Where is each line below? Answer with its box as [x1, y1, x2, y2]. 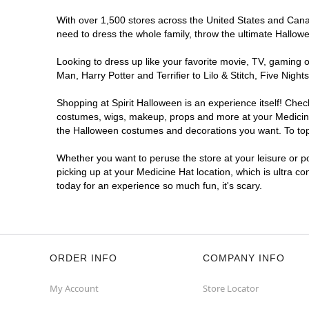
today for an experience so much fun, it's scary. [57, 180, 262, 191]
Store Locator [203, 282, 259, 295]
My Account [50, 282, 99, 295]
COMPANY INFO [203, 252, 285, 263]
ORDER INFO [50, 252, 117, 263]
